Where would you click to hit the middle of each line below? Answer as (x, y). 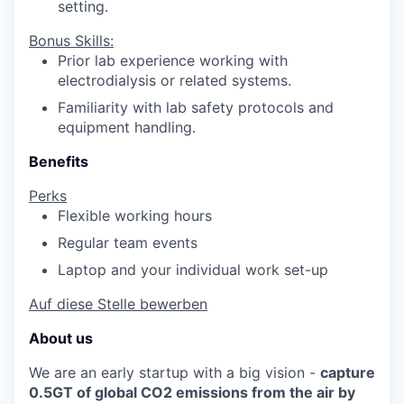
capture (348, 372)
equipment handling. (127, 127)
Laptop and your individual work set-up (193, 270)
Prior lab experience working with (173, 60)
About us (61, 338)
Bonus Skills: (71, 41)
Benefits (59, 161)
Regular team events (128, 243)
